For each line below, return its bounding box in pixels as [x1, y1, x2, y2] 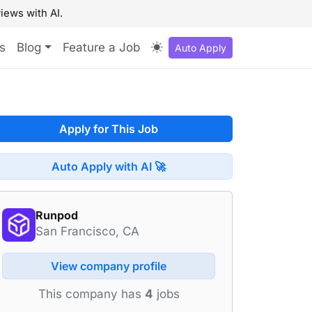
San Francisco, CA [36, 224, 139, 238]
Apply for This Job [59, 122, 158, 136]
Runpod [36, 208, 78, 222]
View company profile [51, 259, 166, 273]
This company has [38, 287, 145, 301]
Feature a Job [63, 40, 140, 54]
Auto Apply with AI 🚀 [52, 159, 166, 173]
